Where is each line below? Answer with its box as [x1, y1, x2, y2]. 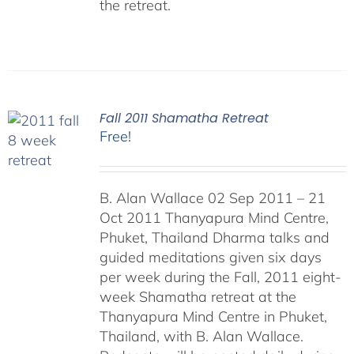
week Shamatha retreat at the [99, 288, 296, 306]
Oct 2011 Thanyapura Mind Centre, [99, 209, 329, 227]
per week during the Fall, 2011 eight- [99, 268, 341, 286]
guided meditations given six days [99, 248, 322, 266]
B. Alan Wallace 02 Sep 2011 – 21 [99, 189, 326, 207]
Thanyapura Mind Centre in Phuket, [99, 307, 327, 326]
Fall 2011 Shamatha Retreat [99, 109, 269, 127]
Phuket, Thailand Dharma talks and [99, 228, 330, 247]
